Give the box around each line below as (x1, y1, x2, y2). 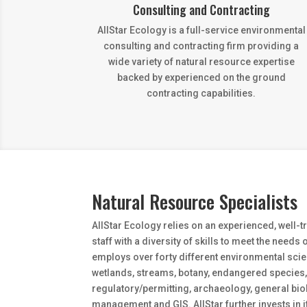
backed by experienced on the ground (116, 71, 286, 83)
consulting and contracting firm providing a (103, 40, 299, 51)
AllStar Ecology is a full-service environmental (97, 24, 306, 36)
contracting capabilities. (147, 87, 256, 99)
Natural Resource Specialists (92, 188, 298, 216)
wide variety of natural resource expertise (108, 56, 295, 67)
